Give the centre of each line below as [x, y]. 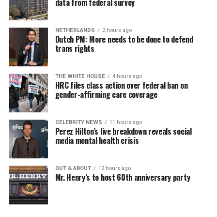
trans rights [75, 49]
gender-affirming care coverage [106, 95]
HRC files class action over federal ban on [121, 85]
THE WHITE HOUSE [80, 77]
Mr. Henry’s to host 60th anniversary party [123, 178]
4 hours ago [127, 77]
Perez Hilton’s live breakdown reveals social [123, 132]
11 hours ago [125, 123]
